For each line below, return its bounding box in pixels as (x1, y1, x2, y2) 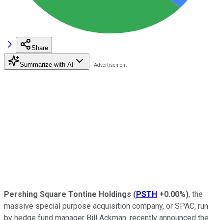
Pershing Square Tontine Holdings (4, 189, 131, 199)
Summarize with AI (20, 60, 74, 68)
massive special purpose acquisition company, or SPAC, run (4, 201, 208, 211)
